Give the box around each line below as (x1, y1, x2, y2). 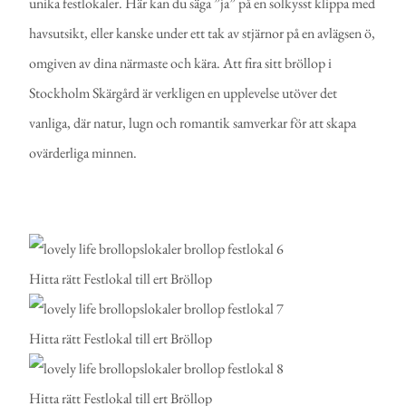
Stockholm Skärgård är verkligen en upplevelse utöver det (29, 83, 338, 103)
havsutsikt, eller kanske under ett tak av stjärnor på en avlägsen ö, (29, 24, 376, 43)
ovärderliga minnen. (29, 143, 138, 163)
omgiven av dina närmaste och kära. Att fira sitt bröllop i (29, 53, 333, 73)
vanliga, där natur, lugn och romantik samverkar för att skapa (29, 113, 357, 133)
